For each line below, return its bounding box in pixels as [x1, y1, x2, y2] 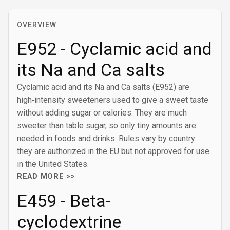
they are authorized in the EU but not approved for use [17, 146, 209, 156]
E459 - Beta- [17, 190, 111, 211]
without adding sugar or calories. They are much [17, 108, 187, 118]
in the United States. [17, 159, 89, 169]
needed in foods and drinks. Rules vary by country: [17, 133, 197, 143]
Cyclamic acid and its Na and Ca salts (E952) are [17, 82, 189, 92]
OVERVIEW [17, 21, 56, 29]
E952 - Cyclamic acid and [17, 39, 212, 59]
